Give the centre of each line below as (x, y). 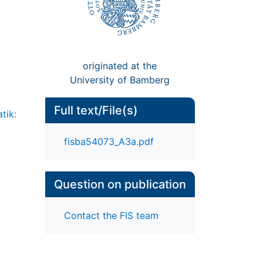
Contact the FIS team (111, 216)
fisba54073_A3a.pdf (109, 142)
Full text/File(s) (96, 110)
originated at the (120, 65)
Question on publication (120, 185)
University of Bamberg (120, 80)
